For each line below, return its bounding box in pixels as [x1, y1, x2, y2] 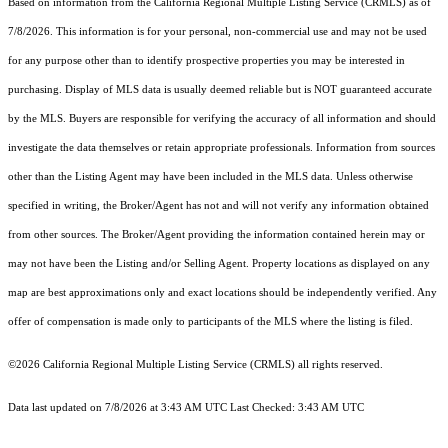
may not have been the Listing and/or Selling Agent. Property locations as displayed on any [8, 258, 430, 270]
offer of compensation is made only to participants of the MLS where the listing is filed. [8, 316, 413, 328]
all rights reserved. [295, 359, 383, 371]
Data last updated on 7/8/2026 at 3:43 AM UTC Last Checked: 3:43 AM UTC [8, 402, 364, 414]
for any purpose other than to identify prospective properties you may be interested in [8, 55, 405, 67]
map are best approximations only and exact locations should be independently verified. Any [8, 287, 437, 299]
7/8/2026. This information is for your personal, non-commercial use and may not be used [8, 26, 427, 38]
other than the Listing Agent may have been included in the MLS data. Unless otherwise [8, 171, 413, 183]
